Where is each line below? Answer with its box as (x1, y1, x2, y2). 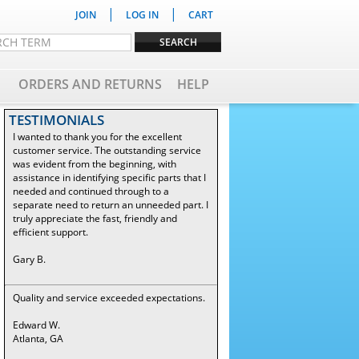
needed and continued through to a (13, 184, 169, 198)
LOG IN (126, 8, 159, 22)
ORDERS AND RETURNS (18, 75, 162, 93)
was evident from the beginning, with (13, 157, 176, 171)
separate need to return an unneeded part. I (13, 198, 208, 212)
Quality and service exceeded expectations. (13, 291, 205, 305)
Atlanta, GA (13, 332, 63, 345)
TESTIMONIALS (9, 111, 104, 129)
